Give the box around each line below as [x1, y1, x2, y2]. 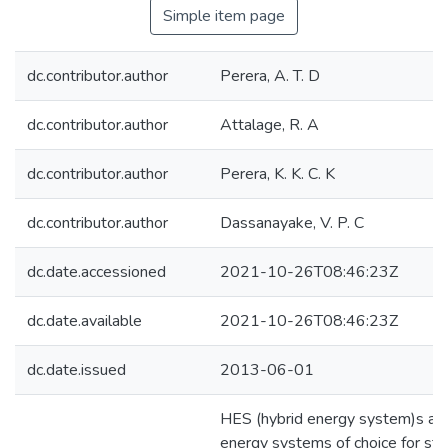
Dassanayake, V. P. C [220, 212, 364, 234]
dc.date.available [27, 310, 142, 332]
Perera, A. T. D [220, 65, 320, 87]
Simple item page [163, 5, 285, 27]
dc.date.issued [27, 359, 126, 381]
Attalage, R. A [220, 114, 319, 136]
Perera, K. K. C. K [220, 163, 335, 185]
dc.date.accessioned [27, 261, 166, 283]
